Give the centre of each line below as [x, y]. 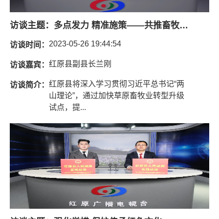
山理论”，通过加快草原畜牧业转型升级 [117, 95]
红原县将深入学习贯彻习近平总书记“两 [117, 84]
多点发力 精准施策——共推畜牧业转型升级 [184, 25]
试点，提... [67, 107]
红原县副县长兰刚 [80, 64]
